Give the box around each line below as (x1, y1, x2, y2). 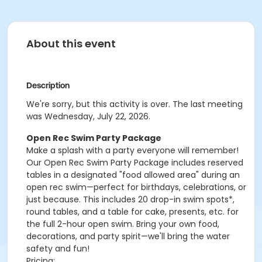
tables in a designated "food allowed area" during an (26, 169, 240, 181)
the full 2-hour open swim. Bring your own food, (26, 218, 219, 230)
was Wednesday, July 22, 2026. (26, 111, 150, 122)
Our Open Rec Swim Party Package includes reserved (26, 157, 243, 168)
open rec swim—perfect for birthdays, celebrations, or (26, 181, 246, 193)
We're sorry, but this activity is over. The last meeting (26, 98, 243, 110)
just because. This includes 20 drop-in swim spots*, (26, 194, 235, 205)
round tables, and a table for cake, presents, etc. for (26, 206, 239, 218)
